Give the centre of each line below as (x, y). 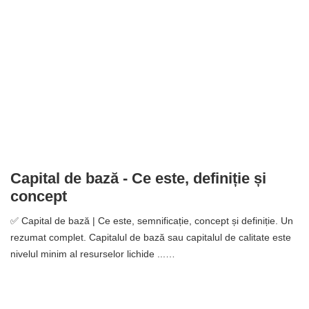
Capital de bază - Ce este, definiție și (138, 179)
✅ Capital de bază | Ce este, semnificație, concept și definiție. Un (152, 221)
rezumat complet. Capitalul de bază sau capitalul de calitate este (151, 238)
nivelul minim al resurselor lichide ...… (93, 254)
